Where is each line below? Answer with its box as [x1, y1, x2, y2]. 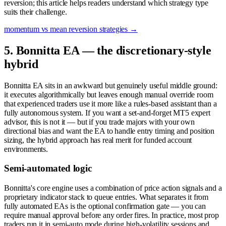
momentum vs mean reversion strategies [4, 24, 128, 33]
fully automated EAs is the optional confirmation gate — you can [4, 201, 206, 210]
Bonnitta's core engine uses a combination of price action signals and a [4, 183, 222, 192]
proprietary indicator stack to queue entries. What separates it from [4, 192, 209, 201]
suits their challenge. [4, 7, 67, 16]
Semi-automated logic [4, 163, 92, 174]
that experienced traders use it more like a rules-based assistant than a [4, 99, 217, 108]
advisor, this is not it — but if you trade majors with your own [4, 117, 195, 126]
